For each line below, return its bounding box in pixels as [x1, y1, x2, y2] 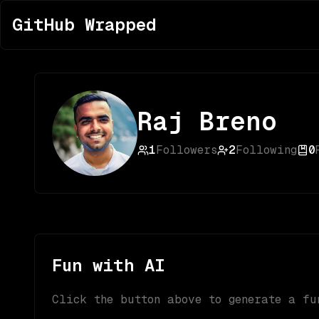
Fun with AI [52, 256, 165, 275]
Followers [156, 143, 217, 157]
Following [236, 143, 297, 157]
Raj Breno [137, 107, 277, 136]
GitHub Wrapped [12, 15, 157, 34]
